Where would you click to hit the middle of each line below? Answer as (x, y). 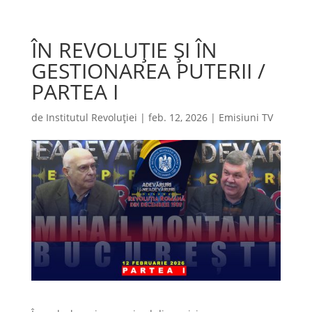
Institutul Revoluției (91, 117)
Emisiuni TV (245, 117)
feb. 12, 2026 (178, 117)
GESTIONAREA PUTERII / (148, 71)
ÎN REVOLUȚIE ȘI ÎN (124, 50)
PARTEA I (75, 92)
